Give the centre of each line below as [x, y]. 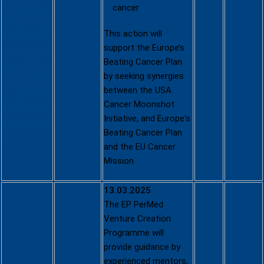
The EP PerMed [133, 204]
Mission [119, 161]
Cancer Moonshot [139, 104]
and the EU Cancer [140, 147]
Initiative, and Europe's [147, 118]
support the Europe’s [144, 48]
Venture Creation [137, 219]
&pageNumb [26, 78]
